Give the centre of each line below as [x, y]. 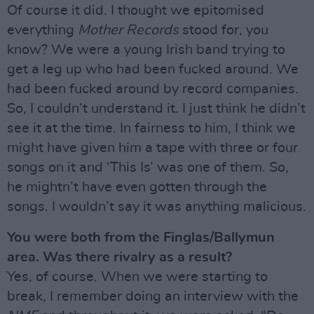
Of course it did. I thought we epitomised [136, 11]
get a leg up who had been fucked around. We [153, 69]
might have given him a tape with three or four [152, 148]
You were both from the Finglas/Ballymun [141, 238]
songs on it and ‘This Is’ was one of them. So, [148, 168]
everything [42, 30]
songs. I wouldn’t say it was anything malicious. [157, 207]
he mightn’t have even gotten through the [137, 187]
